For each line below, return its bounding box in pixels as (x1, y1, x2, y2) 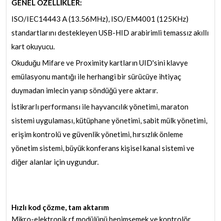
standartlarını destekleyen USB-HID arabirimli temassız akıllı (11, 28, 209, 37)
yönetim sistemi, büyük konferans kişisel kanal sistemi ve (11, 144, 194, 153)
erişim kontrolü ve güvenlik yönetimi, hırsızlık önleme (11, 130, 183, 139)
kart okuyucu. (11, 42, 55, 51)
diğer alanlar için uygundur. (11, 157, 99, 167)
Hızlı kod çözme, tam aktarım (11, 203, 109, 212)
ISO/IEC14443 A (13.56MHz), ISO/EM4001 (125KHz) (11, 14, 188, 24)
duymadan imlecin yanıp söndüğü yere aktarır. (11, 86, 158, 95)
